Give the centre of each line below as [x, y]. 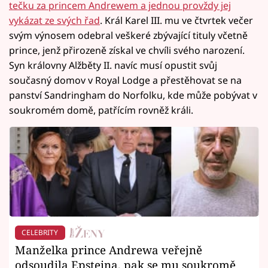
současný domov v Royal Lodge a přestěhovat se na [125, 80]
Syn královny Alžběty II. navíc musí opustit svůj [113, 66]
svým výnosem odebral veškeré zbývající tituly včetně [128, 36]
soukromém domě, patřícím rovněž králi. [101, 110]
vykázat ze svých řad [54, 21]
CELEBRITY [40, 233]
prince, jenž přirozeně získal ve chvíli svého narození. [127, 51]
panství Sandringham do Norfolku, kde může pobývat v [133, 95]
